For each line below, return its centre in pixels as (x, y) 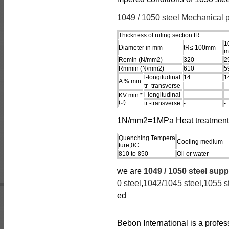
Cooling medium (200, 142)
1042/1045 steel (172, 183)
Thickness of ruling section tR (159, 35)
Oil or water (193, 154)
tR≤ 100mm (200, 48)
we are (130, 171)
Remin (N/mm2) (141, 60)
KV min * (131, 95)
